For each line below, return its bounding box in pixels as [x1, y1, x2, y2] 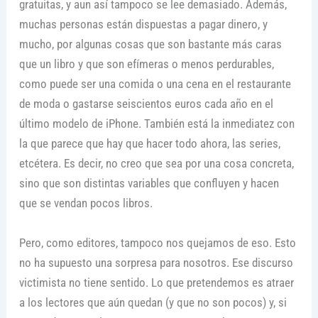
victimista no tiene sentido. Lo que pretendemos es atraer [18, 275, 294, 290]
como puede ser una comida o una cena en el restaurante [18, 77, 291, 92]
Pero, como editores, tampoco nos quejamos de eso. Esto [18, 235, 296, 250]
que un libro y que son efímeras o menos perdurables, [18, 57, 274, 72]
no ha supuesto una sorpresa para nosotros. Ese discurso [18, 255, 293, 270]
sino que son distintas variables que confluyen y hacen [18, 176, 279, 191]
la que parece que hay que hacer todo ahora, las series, [18, 136, 280, 151]
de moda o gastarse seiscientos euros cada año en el [18, 97, 273, 111]
